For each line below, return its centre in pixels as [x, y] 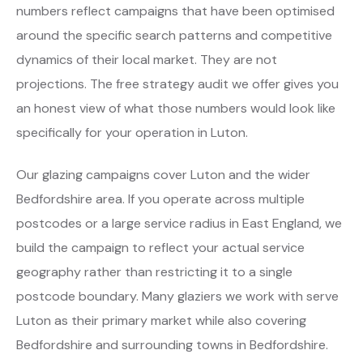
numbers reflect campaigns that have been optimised [175, 11]
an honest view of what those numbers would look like [176, 108]
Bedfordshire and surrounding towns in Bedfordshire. [172, 344]
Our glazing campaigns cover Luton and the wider [163, 174]
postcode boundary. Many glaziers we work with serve [177, 296]
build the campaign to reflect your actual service [160, 247]
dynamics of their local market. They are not [147, 59]
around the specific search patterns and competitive [174, 35]
